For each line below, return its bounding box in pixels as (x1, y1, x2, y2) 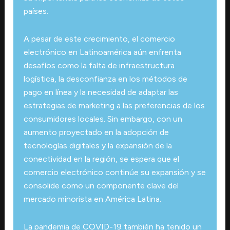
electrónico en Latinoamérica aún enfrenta (23, 47, 181, 57)
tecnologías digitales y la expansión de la (23, 140, 172, 150)
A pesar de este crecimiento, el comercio (23, 33, 175, 44)
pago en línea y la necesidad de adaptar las (23, 87, 178, 97)
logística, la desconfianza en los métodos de (23, 73, 187, 84)
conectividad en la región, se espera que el (23, 154, 179, 164)
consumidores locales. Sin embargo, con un (23, 113, 182, 124)
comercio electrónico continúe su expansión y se (23, 167, 206, 177)
